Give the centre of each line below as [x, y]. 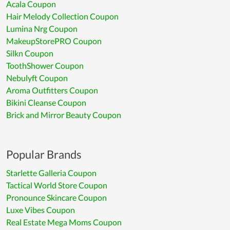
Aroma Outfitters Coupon [52, 90]
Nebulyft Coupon [37, 78]
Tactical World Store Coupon [57, 185]
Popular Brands [44, 155]
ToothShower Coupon [45, 66]
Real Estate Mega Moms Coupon [64, 222]
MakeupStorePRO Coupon [54, 41]
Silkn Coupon [30, 53]
